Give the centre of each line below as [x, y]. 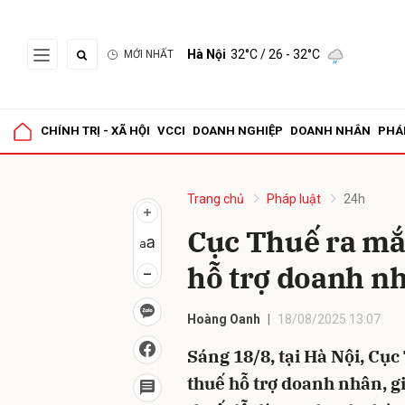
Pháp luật [294, 199]
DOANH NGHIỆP [238, 131]
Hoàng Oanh [224, 319]
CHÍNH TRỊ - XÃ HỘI [95, 131]
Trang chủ [216, 199]
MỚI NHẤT [149, 54]
